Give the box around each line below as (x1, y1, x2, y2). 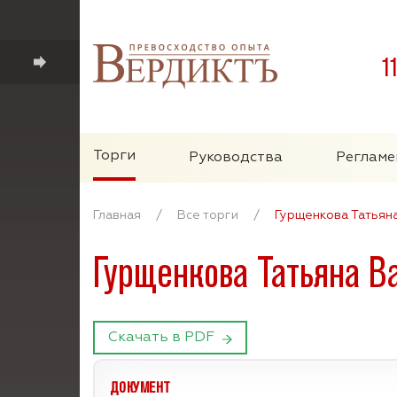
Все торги (177, 209, 238, 222)
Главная (93, 209, 141, 222)
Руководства (189, 151, 283, 165)
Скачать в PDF (108, 331, 214, 345)
